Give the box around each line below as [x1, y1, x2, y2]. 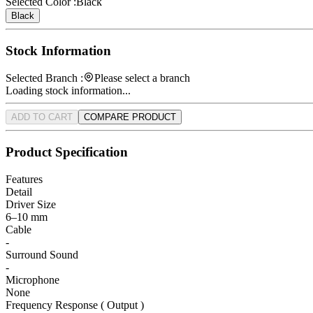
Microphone [6, 273, 59, 286]
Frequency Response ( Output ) [6, 298, 144, 311]
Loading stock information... [6, 85, 131, 97]
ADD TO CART [11, 112, 73, 123]
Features [6, 173, 43, 185]
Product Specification [6, 145, 128, 159]
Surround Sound [6, 248, 78, 261]
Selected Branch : [6, 72, 83, 85]
